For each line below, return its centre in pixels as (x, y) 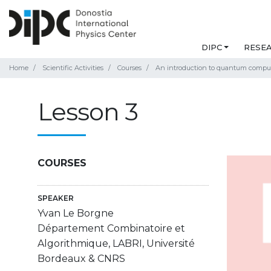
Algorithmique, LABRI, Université (116, 244)
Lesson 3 (88, 112)
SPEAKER (56, 198)
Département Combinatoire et (111, 229)
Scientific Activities (73, 68)
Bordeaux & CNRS (81, 259)
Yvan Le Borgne (76, 214)
